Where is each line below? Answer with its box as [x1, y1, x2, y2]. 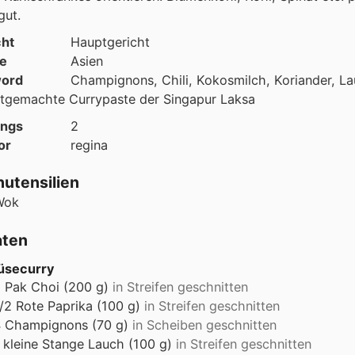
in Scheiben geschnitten [132, 316, 277, 333]
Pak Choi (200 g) [5, 278, 109, 295]
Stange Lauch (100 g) [42, 335, 172, 352]
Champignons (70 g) [5, 316, 128, 333]
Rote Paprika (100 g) [16, 297, 140, 314]
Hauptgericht [71, 34, 150, 50]
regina [71, 137, 108, 153]
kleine [3, 335, 42, 352]
